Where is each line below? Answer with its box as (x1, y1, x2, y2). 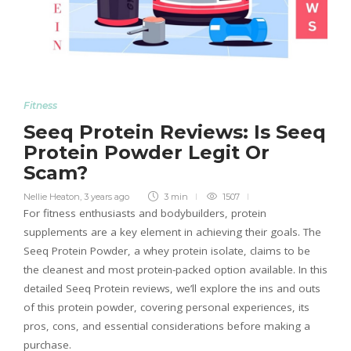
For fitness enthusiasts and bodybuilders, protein (24, 206, 266, 221)
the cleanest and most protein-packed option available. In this (24, 262, 327, 277)
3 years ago (84, 191, 129, 203)
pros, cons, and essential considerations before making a (24, 319, 310, 334)
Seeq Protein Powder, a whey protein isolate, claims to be (24, 244, 310, 259)
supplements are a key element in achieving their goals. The (24, 225, 321, 240)
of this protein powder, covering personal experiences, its (24, 300, 309, 315)
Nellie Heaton (24, 191, 80, 203)
